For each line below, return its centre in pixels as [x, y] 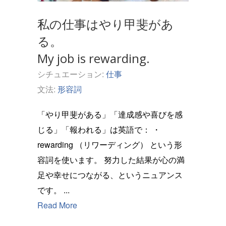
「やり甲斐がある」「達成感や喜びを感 [110, 114]
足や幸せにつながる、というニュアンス [110, 175]
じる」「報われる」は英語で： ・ [95, 129]
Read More [57, 205]
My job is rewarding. [94, 58]
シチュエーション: [72, 74]
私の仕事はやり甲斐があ [105, 24]
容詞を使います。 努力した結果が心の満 [71, 160]
